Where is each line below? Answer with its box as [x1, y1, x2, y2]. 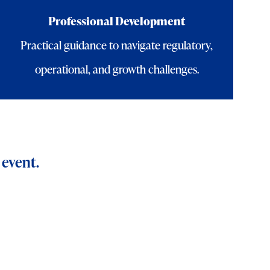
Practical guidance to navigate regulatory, [20, 36, 213, 53]
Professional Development [48, 12, 186, 29]
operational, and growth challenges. [34, 60, 199, 77]
